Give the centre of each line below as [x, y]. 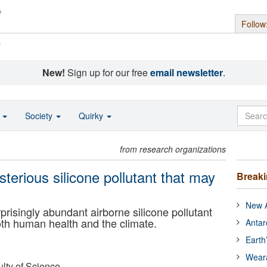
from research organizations [173, 149]
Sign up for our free [107, 72]
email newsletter [186, 72]
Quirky [92, 116]
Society [40, 116]
